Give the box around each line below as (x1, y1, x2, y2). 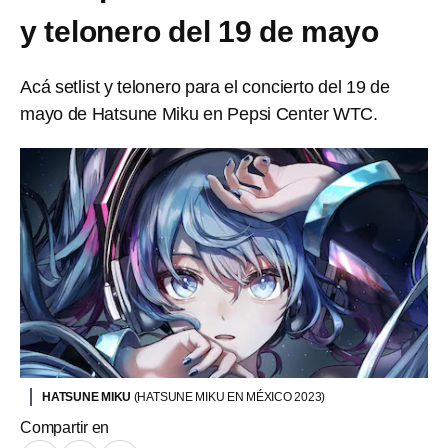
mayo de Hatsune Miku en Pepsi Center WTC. (20, 104, 378, 124)
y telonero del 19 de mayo (20, 15, 379, 48)
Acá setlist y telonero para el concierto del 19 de (20, 77, 390, 97)
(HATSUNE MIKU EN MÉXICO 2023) (133, 389, 326, 404)
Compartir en (20, 418, 110, 436)
